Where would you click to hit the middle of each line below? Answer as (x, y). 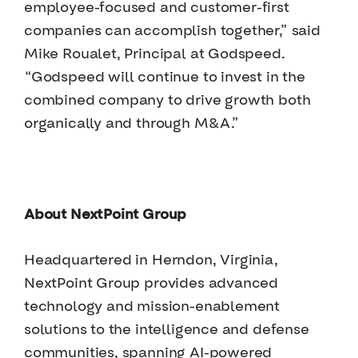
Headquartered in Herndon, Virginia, (151, 261)
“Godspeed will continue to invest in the (165, 78)
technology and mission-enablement (152, 307)
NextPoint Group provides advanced (151, 284)
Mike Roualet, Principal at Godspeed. (155, 54)
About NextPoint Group (105, 215)
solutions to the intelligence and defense (167, 330)
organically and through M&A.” (131, 124)
